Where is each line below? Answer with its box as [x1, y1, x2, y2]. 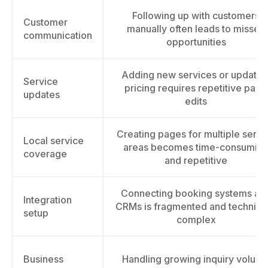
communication [23, 29, 92, 41]
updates [23, 89, 60, 100]
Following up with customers [132, 10, 260, 22]
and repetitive [165, 154, 227, 166]
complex [176, 214, 216, 226]
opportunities [166, 36, 226, 48]
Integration [23, 194, 72, 206]
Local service [23, 135, 84, 147]
